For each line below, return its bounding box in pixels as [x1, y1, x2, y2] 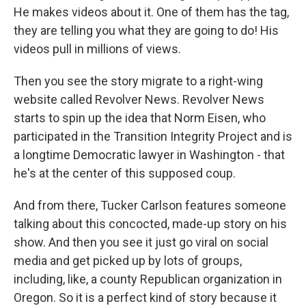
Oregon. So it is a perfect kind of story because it [14, 290, 277, 305]
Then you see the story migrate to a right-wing [14, 74, 263, 88]
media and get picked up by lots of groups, [14, 253, 242, 268]
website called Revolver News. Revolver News [14, 92, 264, 107]
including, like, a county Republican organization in [14, 272, 282, 286]
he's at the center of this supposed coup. [14, 166, 236, 180]
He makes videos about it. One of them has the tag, [14, 5, 289, 19]
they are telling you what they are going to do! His [14, 23, 279, 38]
